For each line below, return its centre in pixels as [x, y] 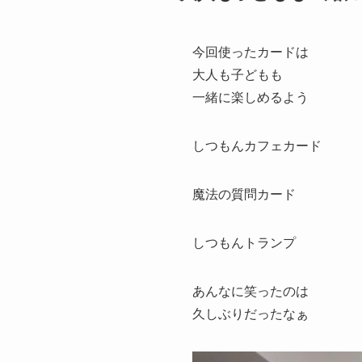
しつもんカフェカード [257, 146]
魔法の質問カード [244, 195]
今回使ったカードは [250, 53]
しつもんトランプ [244, 243]
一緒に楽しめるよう [250, 98]
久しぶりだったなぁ [250, 314]
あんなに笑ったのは [250, 292]
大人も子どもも [238, 75]
